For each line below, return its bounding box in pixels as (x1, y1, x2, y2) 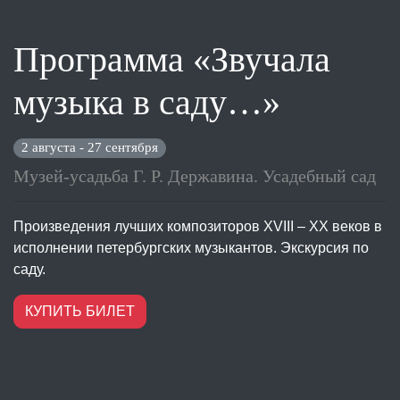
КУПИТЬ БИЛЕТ (25, 304, 135, 319)
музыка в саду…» (13, 82, 280, 123)
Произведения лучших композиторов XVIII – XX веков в (13, 219, 382, 234)
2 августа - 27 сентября (21, 140, 158, 155)
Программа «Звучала (13, 39, 330, 80)
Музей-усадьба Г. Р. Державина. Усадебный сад (13, 166, 376, 186)
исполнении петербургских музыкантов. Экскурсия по (13, 240, 369, 255)
